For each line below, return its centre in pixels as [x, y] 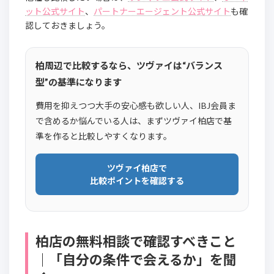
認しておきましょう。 [68, 26]
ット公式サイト [55, 12]
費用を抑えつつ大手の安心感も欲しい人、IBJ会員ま [136, 106]
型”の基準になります [79, 82]
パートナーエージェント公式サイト [162, 12]
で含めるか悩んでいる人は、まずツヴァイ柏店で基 [134, 121]
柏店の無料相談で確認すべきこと [136, 242]
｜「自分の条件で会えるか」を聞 [136, 260]
